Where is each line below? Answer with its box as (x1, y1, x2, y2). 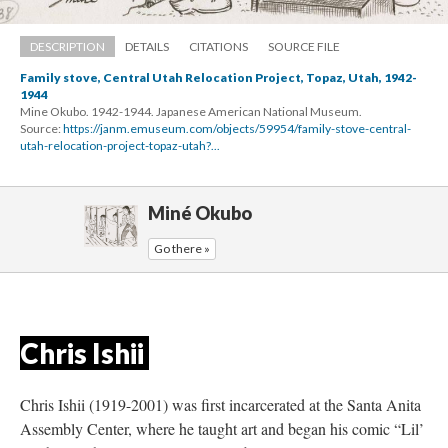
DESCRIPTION (30, 38, 105, 54)
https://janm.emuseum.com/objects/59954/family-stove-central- (63, 120, 411, 136)
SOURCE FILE (268, 38, 340, 54)
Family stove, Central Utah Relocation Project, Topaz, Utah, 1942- (20, 69, 417, 85)
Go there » (154, 240, 210, 256)
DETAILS (125, 38, 169, 54)
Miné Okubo (148, 201, 252, 224)
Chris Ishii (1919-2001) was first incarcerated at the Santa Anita (20, 393, 421, 415)
